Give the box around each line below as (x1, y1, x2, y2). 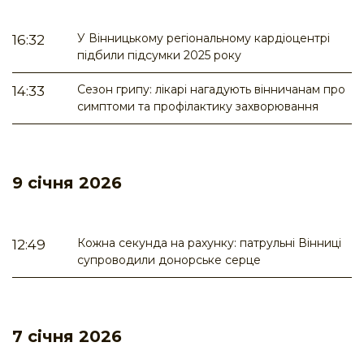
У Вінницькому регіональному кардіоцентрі (77, 31, 330, 46)
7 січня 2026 (12, 327, 122, 347)
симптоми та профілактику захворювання (77, 99, 318, 115)
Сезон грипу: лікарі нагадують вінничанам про (77, 82, 345, 97)
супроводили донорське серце (77, 253, 261, 268)
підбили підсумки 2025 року (77, 48, 241, 63)
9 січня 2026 (12, 173, 122, 193)
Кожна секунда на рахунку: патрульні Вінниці (77, 236, 341, 251)
